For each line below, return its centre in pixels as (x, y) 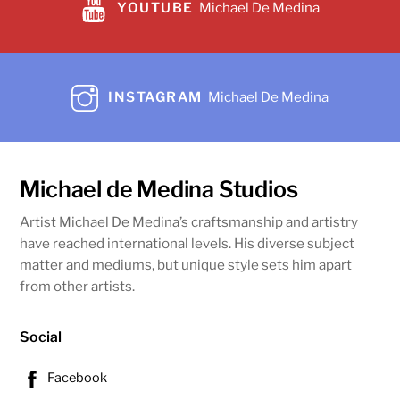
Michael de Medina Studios (159, 190)
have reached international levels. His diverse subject (187, 244)
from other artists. (78, 287)
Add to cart (80, 88)
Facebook (76, 378)
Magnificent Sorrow (102, 28)
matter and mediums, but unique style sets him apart (186, 265)
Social (41, 337)
